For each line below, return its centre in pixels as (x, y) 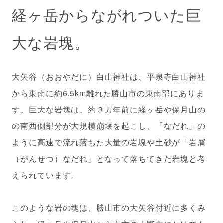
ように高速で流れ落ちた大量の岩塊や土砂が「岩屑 (109, 142)
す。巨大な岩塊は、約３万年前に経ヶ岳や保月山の (109, 109)
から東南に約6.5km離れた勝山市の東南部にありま (108, 93)
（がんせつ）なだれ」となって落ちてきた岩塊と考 (109, 158)
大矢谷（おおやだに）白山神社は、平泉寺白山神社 (109, 76)
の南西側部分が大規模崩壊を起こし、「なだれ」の (109, 125)
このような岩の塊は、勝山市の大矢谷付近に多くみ (109, 207)
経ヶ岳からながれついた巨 (107, 15)
